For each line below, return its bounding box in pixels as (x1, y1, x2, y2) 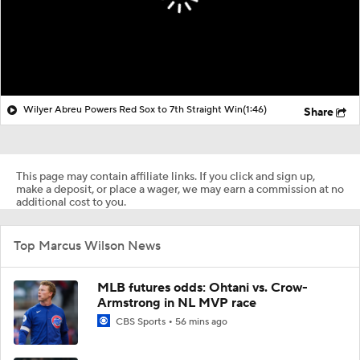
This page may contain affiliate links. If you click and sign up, (16, 169, 315, 184)
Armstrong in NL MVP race (97, 294, 256, 311)
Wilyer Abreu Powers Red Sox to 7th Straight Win (23, 103, 243, 116)
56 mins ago (175, 315, 227, 328)
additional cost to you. (16, 194, 126, 210)
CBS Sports (113, 315, 168, 328)
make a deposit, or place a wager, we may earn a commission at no (16, 182, 344, 197)
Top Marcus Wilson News (14, 237, 161, 254)
